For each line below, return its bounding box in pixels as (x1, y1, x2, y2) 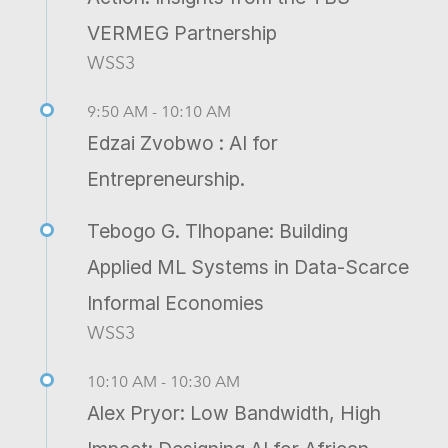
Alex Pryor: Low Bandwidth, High (87, 400, 381, 425)
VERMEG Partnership (87, 20, 277, 45)
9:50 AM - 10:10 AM (87, 101, 231, 121)
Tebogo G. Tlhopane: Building (87, 218, 348, 243)
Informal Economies (87, 290, 264, 315)
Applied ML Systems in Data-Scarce (87, 254, 409, 279)
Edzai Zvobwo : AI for (87, 130, 278, 155)
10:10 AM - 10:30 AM (87, 371, 240, 391)
